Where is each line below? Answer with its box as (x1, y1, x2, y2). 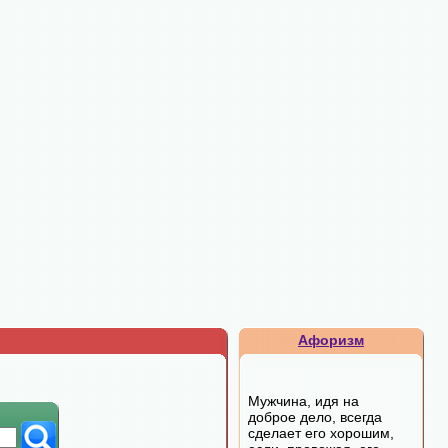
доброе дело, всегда (248, 409, 382, 425)
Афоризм (298, 332, 364, 348)
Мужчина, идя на (248, 393, 359, 409)
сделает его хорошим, (248, 425, 394, 441)
